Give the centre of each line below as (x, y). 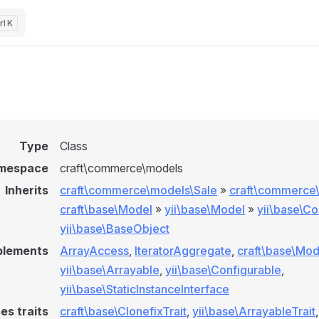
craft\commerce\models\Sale (138, 190)
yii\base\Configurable (223, 270)
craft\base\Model (106, 209)
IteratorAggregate (183, 251)
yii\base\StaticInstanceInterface (145, 289)
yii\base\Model (205, 209)
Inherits (27, 190)
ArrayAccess (94, 251)
